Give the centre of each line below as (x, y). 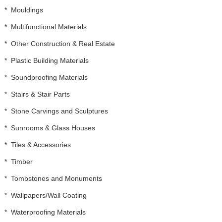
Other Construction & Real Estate (63, 43)
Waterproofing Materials (48, 212)
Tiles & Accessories (41, 144)
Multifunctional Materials (49, 27)
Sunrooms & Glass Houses (53, 128)
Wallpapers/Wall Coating (49, 195)
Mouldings (27, 10)
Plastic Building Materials (50, 60)
